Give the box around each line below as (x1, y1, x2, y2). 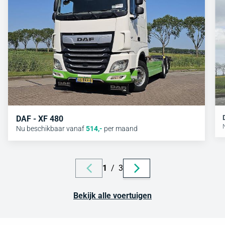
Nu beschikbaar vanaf (16, 124, 84, 133)
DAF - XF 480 (16, 114, 63, 124)
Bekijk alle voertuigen (73, 190, 152, 200)
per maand (104, 124, 138, 133)
